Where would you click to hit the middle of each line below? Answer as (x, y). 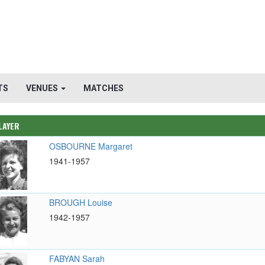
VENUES (43, 88)
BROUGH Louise (80, 203)
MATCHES (104, 88)
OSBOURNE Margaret (91, 146)
